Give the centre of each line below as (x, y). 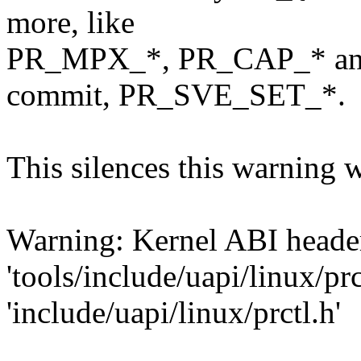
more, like (71, 23)
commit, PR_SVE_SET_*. (176, 95)
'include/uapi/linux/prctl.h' (174, 313)
